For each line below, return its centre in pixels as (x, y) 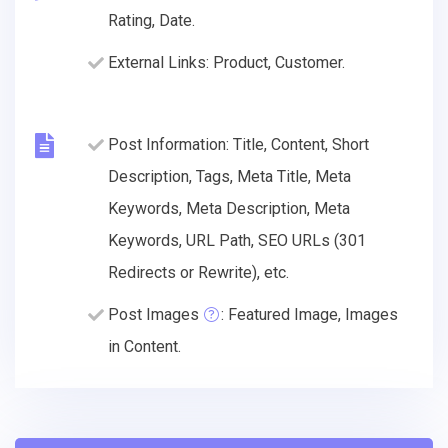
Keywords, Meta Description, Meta (229, 208)
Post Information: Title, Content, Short (238, 144)
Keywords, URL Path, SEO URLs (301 (237, 240)
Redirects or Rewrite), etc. (198, 272)
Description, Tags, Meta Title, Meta (229, 176)
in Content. (144, 346)
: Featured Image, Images (309, 314)
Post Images (153, 314)
